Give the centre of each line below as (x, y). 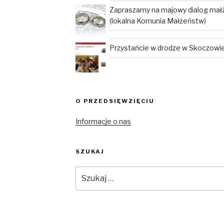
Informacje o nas (103, 121)
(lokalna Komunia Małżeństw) (157, 21)
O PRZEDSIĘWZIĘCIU (115, 101)
